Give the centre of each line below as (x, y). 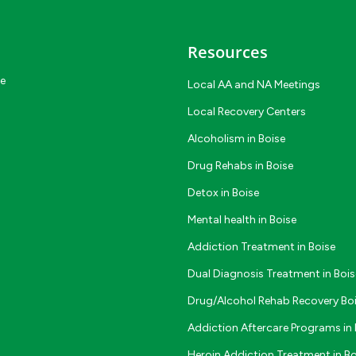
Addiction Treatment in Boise (261, 246)
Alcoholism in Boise (236, 138)
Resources (228, 52)
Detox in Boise (223, 192)
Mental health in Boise (242, 219)
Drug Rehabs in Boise (240, 165)
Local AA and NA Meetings (254, 84)
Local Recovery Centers (247, 111)
